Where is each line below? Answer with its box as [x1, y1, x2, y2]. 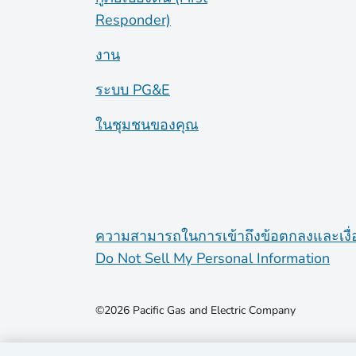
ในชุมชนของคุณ [95, 115, 199, 134]
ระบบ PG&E [95, 80, 170, 99]
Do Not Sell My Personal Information [95, 249, 330, 268]
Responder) [95, 10, 171, 29]
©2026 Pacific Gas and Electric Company [95, 303, 296, 318]
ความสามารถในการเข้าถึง [95, 226, 261, 246]
